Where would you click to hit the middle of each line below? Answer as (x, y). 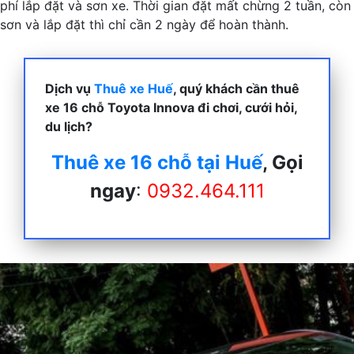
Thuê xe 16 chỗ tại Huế (156, 162)
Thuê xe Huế (134, 88)
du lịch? (69, 126)
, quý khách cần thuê (236, 88)
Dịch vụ (70, 88)
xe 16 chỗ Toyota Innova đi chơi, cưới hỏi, (171, 107)
